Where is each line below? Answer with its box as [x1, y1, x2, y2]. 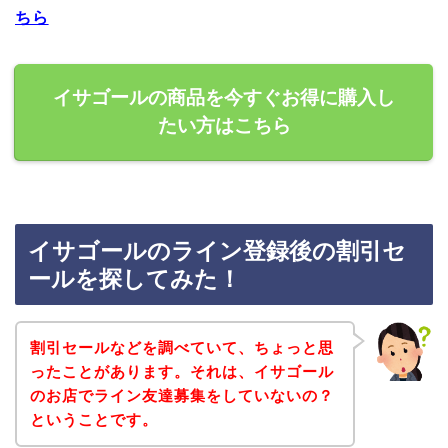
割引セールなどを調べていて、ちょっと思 [29, 338, 334, 356]
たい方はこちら [157, 114, 291, 136]
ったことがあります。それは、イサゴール [29, 362, 334, 380]
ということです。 [29, 410, 158, 428]
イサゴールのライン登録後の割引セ [28, 238, 406, 265]
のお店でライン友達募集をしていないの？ [29, 386, 334, 404]
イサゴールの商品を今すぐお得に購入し [53, 86, 395, 108]
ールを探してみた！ [28, 266, 241, 293]
